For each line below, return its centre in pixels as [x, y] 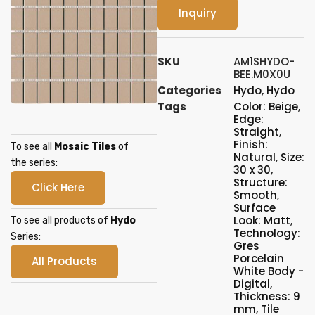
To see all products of [60, 220]
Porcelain [259, 258]
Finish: [251, 144]
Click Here [58, 187]
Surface [255, 208]
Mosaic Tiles [85, 147]
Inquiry [198, 13]
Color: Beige [266, 107]
